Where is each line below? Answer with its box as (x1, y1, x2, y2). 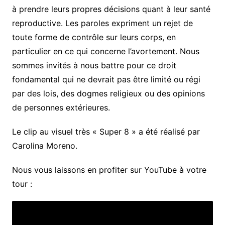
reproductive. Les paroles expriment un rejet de (12, 18, 193, 29)
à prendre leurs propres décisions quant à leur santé (12, 4, 210, 15)
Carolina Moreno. (12, 141, 77, 151)
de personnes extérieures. (12, 102, 110, 113)
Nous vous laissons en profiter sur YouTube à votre (12, 165, 206, 175)
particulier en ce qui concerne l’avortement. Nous (12, 46, 199, 57)
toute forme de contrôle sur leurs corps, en (12, 32, 176, 43)
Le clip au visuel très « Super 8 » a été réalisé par (12, 127, 200, 137)
